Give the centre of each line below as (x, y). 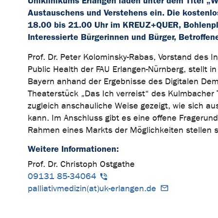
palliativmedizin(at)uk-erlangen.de (92, 189)
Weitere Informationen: (73, 149)
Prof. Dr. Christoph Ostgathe (81, 164)
